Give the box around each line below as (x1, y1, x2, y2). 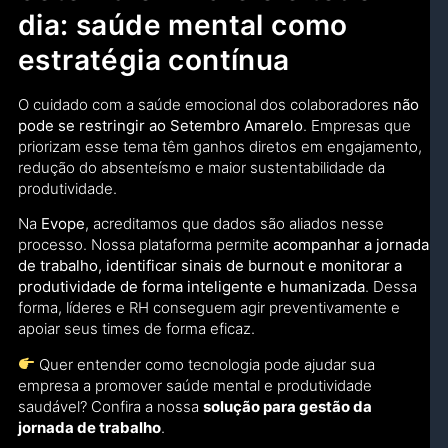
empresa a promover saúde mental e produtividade (18, 375, 372, 395)
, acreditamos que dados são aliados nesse (85, 214, 384, 234)
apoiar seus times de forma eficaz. (18, 319, 255, 339)
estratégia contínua (18, 43, 290, 78)
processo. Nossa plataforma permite (18, 235, 273, 255)
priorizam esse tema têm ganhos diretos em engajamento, (18, 137, 422, 157)
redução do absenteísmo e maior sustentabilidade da (18, 158, 385, 178)
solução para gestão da (203, 396, 372, 416)
